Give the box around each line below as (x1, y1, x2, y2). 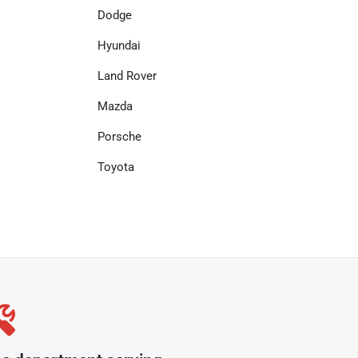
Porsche (97, 129, 141, 144)
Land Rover (97, 69, 157, 83)
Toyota (97, 160, 134, 174)
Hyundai (97, 38, 141, 53)
